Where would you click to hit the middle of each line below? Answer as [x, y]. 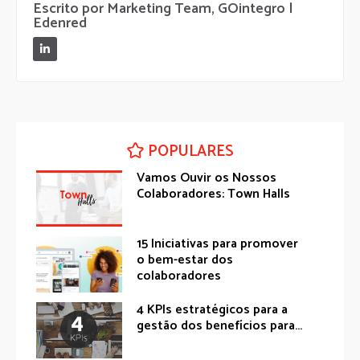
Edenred [60, 23]
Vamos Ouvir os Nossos [207, 178]
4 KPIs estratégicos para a [213, 309]
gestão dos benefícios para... [220, 325]
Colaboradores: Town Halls [214, 194]
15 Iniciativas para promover [218, 243]
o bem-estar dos [185, 260]
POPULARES [190, 151]
